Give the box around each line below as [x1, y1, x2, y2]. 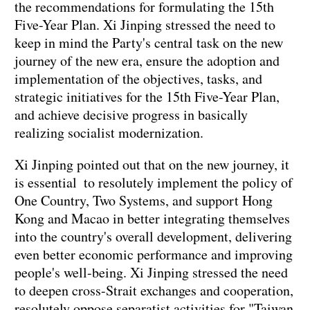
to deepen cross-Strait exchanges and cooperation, [15, 281, 293, 300]
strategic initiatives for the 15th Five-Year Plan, [15, 87, 280, 107]
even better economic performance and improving [15, 245, 293, 264]
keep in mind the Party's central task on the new [15, 33, 283, 53]
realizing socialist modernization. [15, 123, 203, 143]
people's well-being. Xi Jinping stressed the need [15, 263, 288, 282]
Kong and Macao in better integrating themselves [15, 209, 290, 228]
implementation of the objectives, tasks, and [15, 69, 262, 89]
